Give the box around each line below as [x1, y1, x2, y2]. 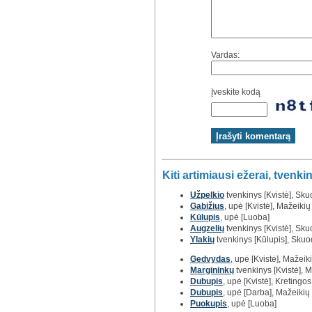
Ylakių [190, 234, 214, 244]
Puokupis [190, 298, 227, 309]
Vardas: [211, 50, 240, 61]
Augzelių [190, 223, 224, 233]
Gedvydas [190, 253, 231, 264]
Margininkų [190, 265, 234, 275]
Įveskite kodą [211, 87, 260, 97]
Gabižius [190, 201, 224, 211]
